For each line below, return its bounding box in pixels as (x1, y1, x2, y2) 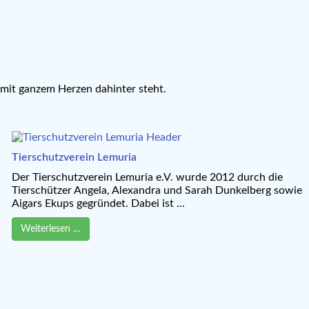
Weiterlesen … (21, 223, 81, 234)
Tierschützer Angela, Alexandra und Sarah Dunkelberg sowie (12, 184, 303, 196)
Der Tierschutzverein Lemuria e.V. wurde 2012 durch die (12, 171, 283, 183)
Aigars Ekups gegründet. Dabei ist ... (12, 197, 186, 209)
